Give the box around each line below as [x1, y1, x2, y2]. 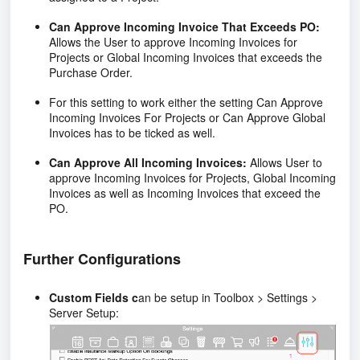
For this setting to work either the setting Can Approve [49, 93, 323, 110]
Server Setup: [49, 304, 119, 321]
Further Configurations [23, 247, 181, 269]
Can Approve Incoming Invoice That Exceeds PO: [49, 18, 320, 35]
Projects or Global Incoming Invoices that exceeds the [49, 48, 322, 65]
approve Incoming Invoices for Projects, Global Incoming [49, 169, 336, 186]
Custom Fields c [49, 288, 138, 305]
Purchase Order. [49, 63, 133, 80]
